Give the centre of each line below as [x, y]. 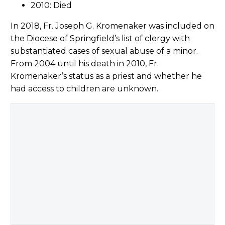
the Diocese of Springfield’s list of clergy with [100, 38]
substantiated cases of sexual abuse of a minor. [104, 51]
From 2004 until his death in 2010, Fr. [85, 63]
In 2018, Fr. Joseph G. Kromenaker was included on [113, 26]
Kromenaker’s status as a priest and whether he [106, 76]
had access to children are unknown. [84, 88]
